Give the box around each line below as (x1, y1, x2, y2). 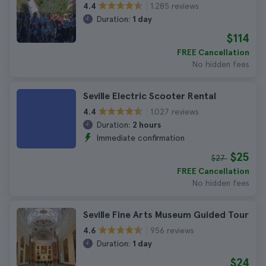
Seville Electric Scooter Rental (83, 90, 216, 102)
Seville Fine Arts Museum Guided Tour (83, 209, 249, 220)
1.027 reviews (150, 106, 199, 116)
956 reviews (150, 225, 194, 235)
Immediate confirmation (96, 133, 185, 142)
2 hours (132, 120, 161, 129)
